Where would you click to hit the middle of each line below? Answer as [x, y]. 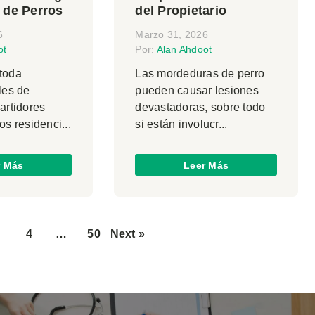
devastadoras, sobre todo [200, 108]
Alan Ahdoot [184, 50]
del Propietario [181, 11]
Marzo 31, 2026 [172, 35]
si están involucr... [181, 124]
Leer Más [206, 165]
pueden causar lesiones [197, 91]
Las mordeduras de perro [200, 74]
